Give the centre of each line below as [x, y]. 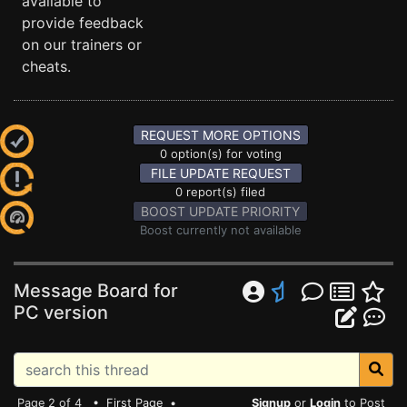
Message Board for [96, 291]
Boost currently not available [220, 230]
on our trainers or [82, 45]
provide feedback [83, 23]
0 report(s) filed [220, 192]
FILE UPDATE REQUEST [220, 173]
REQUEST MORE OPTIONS [220, 135]
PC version [61, 313]
